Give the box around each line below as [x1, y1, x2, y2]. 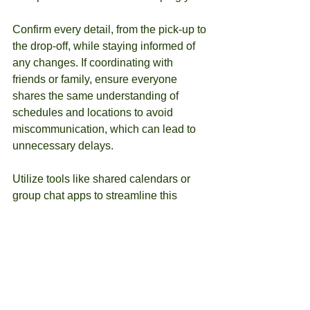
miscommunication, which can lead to [12, 123, 199, 135]
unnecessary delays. [12, 140, 113, 152]
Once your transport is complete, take [12, 281, 197, 293]
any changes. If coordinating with [12, 57, 176, 69]
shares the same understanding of [12, 90, 181, 102]
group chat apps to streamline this [12, 190, 180, 201]
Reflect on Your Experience [12, 239, 192, 259]
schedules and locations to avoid [12, 107, 176, 118]
